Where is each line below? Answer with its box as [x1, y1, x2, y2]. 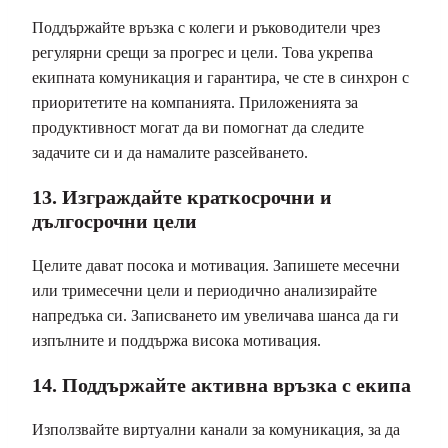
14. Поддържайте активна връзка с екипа [32, 373, 411, 396]
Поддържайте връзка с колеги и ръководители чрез [32, 18, 380, 36]
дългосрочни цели [32, 209, 197, 232]
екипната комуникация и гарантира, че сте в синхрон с [32, 68, 409, 86]
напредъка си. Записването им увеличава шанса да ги [32, 306, 399, 324]
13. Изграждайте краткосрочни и [32, 185, 332, 208]
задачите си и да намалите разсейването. [32, 143, 308, 161]
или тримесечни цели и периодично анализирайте [32, 281, 377, 299]
